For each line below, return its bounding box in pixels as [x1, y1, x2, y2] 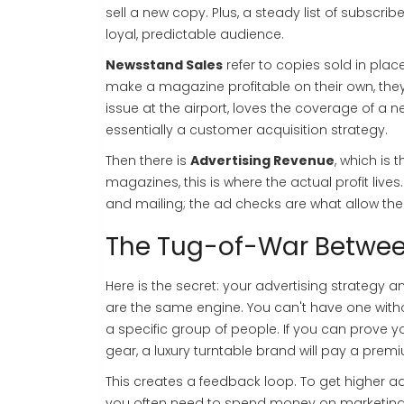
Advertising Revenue [190, 151, 335, 170]
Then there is [106, 151, 190, 170]
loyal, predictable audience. [106, 25, 284, 44]
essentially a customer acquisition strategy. [106, 121, 388, 140]
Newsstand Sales [106, 56, 223, 75]
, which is [335, 151, 394, 170]
